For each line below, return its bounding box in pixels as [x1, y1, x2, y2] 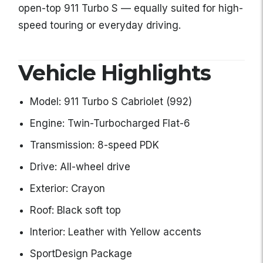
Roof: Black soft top [30, 204, 121, 217]
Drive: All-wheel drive [30, 161, 130, 173]
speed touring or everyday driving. [18, 19, 181, 32]
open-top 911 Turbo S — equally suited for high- [18, 2, 243, 15]
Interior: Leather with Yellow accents [30, 226, 201, 238]
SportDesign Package [30, 248, 132, 260]
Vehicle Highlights [18, 60, 211, 86]
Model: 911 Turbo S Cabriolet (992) [30, 96, 192, 108]
